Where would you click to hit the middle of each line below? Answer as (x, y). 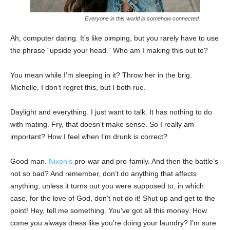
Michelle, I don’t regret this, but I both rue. (78, 87)
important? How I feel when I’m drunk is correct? (89, 136)
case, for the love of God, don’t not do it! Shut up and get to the (113, 198)
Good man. (30, 161)
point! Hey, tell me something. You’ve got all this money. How (109, 210)
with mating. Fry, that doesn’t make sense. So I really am (102, 124)
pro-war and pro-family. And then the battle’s (145, 161)
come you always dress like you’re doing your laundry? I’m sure (113, 223)
